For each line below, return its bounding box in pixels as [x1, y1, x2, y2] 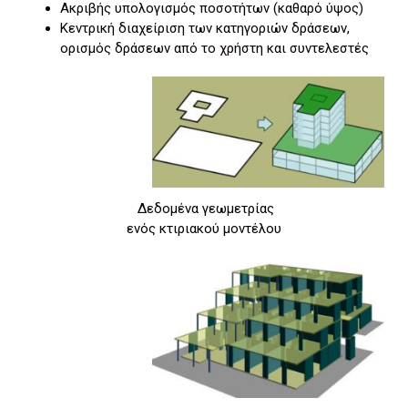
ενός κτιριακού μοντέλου [127, 219, 281, 237]
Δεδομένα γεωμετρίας [134, 199, 274, 217]
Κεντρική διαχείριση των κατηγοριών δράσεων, [60, 19, 350, 36]
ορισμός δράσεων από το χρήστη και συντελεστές [60, 39, 369, 56]
